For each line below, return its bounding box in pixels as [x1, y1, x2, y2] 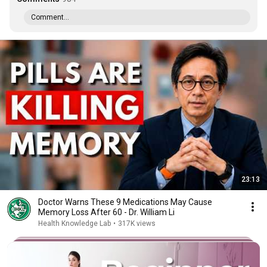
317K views [118, 219, 156, 228]
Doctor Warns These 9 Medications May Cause [38, 197, 212, 207]
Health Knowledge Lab [38, 219, 111, 228]
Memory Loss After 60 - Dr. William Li [38, 207, 175, 217]
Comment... [31, 13, 69, 21]
